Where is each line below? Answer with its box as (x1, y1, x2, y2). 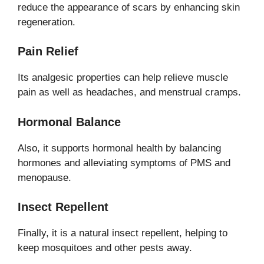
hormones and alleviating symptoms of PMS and (18, 157, 230, 169)
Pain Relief (18, 45, 78, 58)
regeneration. (18, 16, 75, 28)
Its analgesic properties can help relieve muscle (18, 72, 228, 83)
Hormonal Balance (18, 115, 121, 128)
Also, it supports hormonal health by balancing (18, 142, 221, 154)
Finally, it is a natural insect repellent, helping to (18, 227, 227, 239)
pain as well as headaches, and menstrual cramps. (18, 87, 241, 98)
